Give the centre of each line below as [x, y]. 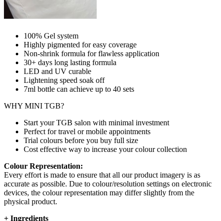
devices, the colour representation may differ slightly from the [99, 193]
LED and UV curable [57, 72]
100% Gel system [51, 36]
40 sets [124, 89]
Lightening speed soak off [64, 80]
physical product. [31, 202]
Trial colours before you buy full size [81, 141]
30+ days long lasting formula [70, 63]
